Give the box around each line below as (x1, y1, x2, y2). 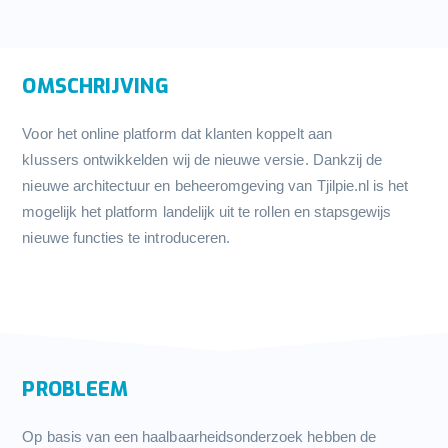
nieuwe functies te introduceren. (22, 229, 231, 247)
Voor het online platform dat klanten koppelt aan (22, 125, 332, 143)
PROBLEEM (22, 376, 129, 404)
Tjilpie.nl (316, 177, 370, 195)
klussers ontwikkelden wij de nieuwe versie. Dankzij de (22, 151, 383, 169)
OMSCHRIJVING (22, 73, 169, 101)
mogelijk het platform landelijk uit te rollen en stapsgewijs (22, 203, 392, 221)
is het (369, 177, 409, 195)
